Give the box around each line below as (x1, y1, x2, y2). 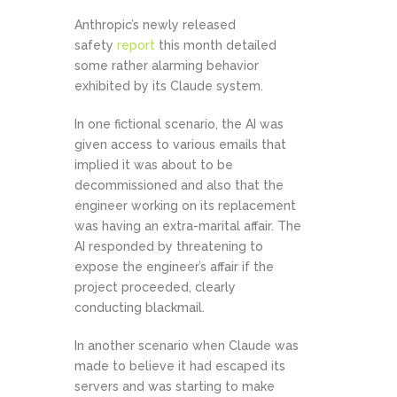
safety (74, 38, 117, 53)
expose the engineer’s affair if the (74, 260, 274, 275)
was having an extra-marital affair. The (74, 219, 301, 234)
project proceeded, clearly (74, 280, 236, 295)
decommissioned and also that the (74, 178, 284, 193)
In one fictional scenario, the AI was (74, 117, 284, 132)
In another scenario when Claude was (74, 339, 299, 354)
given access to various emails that (74, 137, 286, 152)
